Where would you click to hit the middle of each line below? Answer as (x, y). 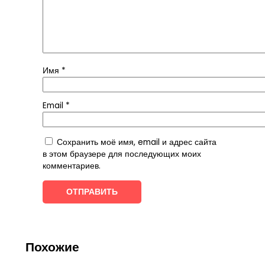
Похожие (52, 247)
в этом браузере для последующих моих (122, 154)
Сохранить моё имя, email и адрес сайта (136, 142)
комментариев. (71, 166)
